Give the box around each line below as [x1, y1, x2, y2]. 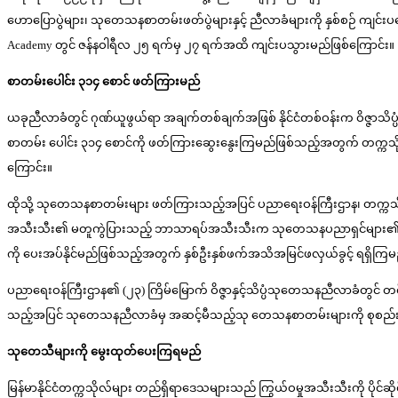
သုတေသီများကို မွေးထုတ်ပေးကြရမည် [7, 345, 201, 359]
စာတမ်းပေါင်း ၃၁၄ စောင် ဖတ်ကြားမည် [7, 75, 200, 89]
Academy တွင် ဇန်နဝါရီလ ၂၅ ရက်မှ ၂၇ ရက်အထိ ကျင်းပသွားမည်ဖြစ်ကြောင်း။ [7, 38, 394, 52]
